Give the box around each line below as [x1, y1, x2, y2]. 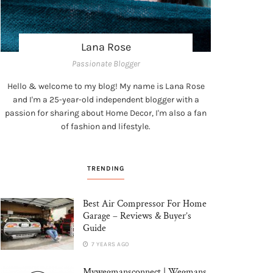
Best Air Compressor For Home [83, 197, 207, 210]
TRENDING [87, 164, 124, 172]
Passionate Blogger [71, 58, 140, 69]
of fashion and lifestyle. [61, 121, 151, 132]
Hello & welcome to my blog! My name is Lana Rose [7, 80, 205, 91]
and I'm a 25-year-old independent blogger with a [12, 94, 199, 105]
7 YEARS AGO [90, 240, 129, 248]
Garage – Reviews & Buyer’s [83, 209, 191, 222]
